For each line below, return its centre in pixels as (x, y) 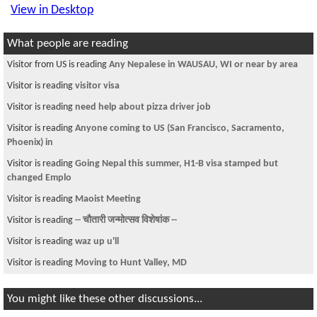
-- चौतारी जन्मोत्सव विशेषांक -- (126, 220)
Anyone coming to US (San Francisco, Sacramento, (180, 128)
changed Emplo (39, 178)
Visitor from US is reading (58, 65)
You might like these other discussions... (105, 299)
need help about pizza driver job (143, 107)
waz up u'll (97, 242)
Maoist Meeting (108, 199)
